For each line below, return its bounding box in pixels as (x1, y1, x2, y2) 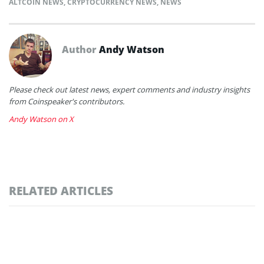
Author (62, 42, 99, 56)
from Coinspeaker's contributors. (9, 95, 124, 107)
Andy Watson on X (9, 113, 74, 124)
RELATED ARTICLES (9, 183, 113, 198)
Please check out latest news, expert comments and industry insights (9, 84, 250, 95)
